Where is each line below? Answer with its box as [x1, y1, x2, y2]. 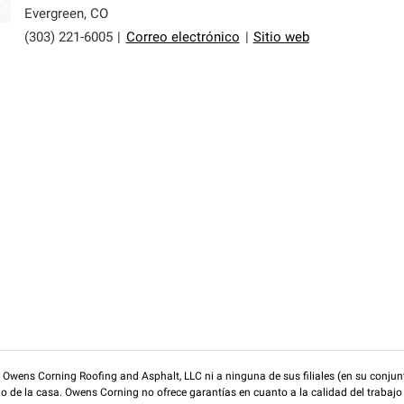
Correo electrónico [125, 31, 240, 45]
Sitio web [252, 31, 309, 45]
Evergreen [23, 7, 84, 22]
